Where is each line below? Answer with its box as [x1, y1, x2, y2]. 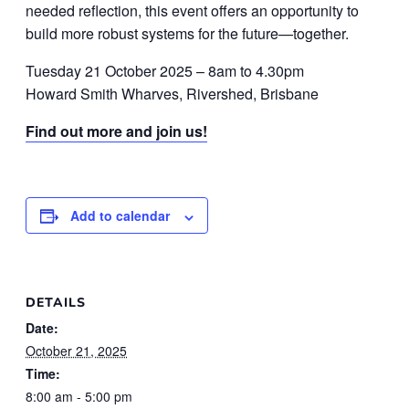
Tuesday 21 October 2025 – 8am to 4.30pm [26, 60, 304, 82]
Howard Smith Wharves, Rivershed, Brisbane [26, 83, 319, 105]
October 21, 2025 [26, 341, 127, 360]
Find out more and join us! [26, 121, 207, 142]
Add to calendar [70, 206, 170, 225]
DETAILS [26, 293, 86, 311]
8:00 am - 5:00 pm [26, 386, 132, 405]
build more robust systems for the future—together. [26, 23, 349, 45]
